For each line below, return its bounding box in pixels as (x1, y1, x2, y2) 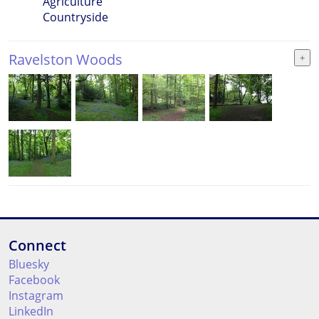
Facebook (9, 272, 60, 288)
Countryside (43, 9, 108, 25)
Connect (9, 236, 66, 255)
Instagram (9, 288, 63, 303)
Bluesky (9, 256, 49, 272)
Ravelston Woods (9, 50, 122, 69)
